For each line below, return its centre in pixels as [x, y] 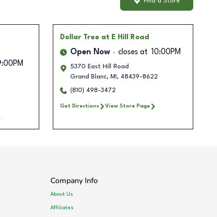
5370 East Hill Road [99, 67]
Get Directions [79, 106]
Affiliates [62, 208]
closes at [133, 53]
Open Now [90, 53]
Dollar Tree [79, 38]
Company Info [74, 181]
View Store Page [127, 106]
